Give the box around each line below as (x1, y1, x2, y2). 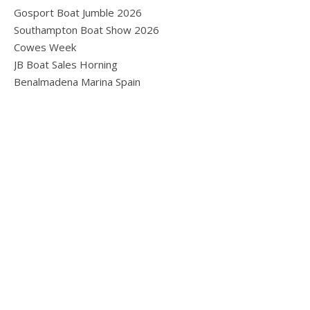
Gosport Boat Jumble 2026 (14, 5, 142, 19)
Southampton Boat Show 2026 (14, 22, 159, 37)
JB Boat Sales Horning (14, 57, 118, 71)
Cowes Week (14, 39, 76, 54)
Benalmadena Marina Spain (14, 74, 140, 89)
